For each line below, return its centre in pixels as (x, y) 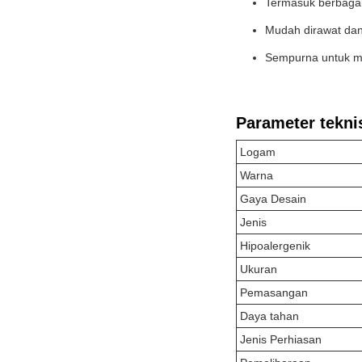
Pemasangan (274, 293)
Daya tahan (269, 316)
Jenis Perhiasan (281, 339)
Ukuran (259, 269)
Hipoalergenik (275, 246)
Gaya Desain (273, 199)
